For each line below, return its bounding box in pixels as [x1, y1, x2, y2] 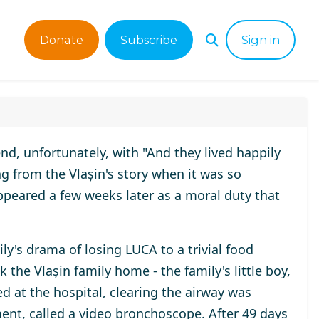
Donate [40, 33, 83, 47]
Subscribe [120, 33, 177, 47]
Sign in [241, 33, 280, 47]
